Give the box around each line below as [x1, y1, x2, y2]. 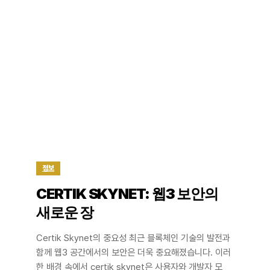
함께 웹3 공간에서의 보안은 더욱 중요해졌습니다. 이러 [36, 246, 231, 258]
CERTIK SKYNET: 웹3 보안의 [36, 184, 218, 202]
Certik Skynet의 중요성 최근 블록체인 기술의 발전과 [36, 232, 230, 243]
